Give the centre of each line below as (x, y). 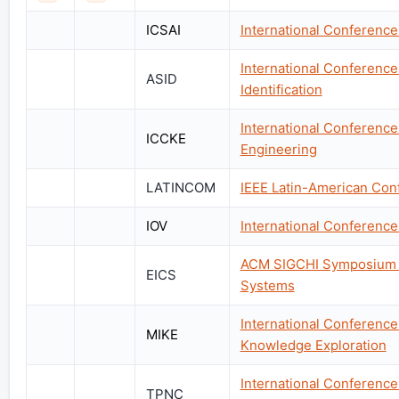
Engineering (278, 149)
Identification (281, 89)
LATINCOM (180, 187)
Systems (267, 285)
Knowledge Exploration (313, 345)
